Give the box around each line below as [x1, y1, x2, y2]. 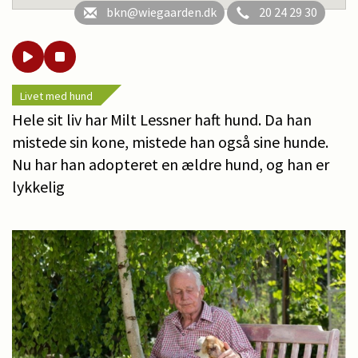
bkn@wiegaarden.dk [106, 3, 217, 20]
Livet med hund [20, 88, 93, 103]
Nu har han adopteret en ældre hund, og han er [12, 153, 329, 174]
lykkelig [12, 176, 65, 197]
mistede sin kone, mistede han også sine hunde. [12, 131, 328, 152]
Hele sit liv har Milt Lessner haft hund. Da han [12, 109, 312, 129]
